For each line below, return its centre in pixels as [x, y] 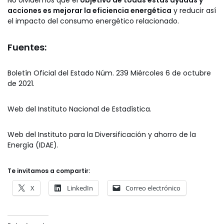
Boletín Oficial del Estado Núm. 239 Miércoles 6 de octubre [109, 73]
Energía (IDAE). [33, 145]
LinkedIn [80, 188]
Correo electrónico [153, 188]
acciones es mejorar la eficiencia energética [89, 11]
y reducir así [194, 11]
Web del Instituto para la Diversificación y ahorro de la [102, 135]
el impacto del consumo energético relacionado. [93, 21]
